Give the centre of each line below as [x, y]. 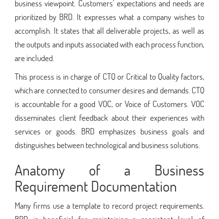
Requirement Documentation [96, 186]
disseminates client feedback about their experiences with [109, 117]
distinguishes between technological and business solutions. [107, 145]
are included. [34, 58]
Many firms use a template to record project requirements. [109, 205]
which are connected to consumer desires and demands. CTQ [109, 90]
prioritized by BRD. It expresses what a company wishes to [109, 17]
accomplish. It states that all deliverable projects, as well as [109, 30]
